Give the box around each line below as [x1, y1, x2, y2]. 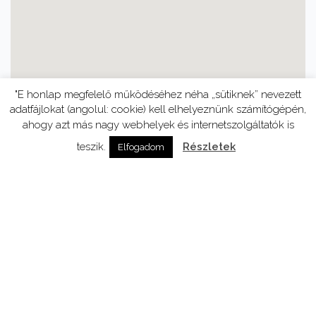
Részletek [183, 140, 236, 153]
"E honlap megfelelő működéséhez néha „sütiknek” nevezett [15, 87, 301, 101]
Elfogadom [118, 142, 164, 152]
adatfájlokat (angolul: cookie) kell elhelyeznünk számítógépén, [10, 103, 306, 116]
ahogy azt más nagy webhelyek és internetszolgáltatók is [22, 119, 294, 131]
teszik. [77, 140, 106, 153]
